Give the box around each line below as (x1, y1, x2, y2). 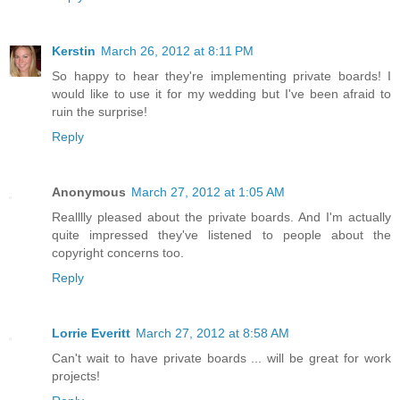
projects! (52, 368, 100, 383)
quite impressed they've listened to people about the (52, 227, 391, 242)
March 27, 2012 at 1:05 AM (131, 184, 285, 199)
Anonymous (52, 184, 126, 199)
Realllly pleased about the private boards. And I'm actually (52, 209, 391, 224)
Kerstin (52, 43, 96, 58)
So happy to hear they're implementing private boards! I (52, 68, 391, 83)
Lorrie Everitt (52, 325, 130, 340)
